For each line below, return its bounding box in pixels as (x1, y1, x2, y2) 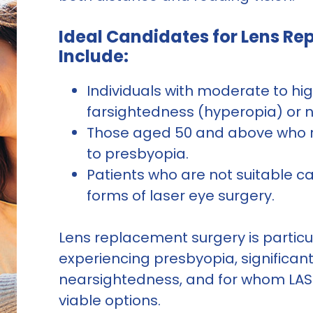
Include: (59, 45, 129, 68)
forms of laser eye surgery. (87, 186, 275, 205)
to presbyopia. (87, 144, 189, 163)
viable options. (59, 291, 161, 310)
